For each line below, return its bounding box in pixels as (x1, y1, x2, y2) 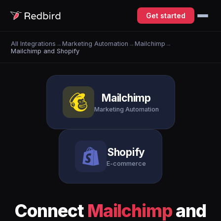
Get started (146, 11, 185, 20)
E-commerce (107, 159, 146, 167)
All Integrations (11, 39, 56, 47)
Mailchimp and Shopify (11, 47, 80, 55)
